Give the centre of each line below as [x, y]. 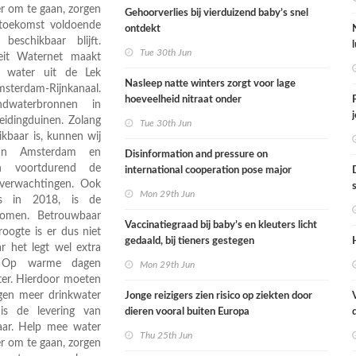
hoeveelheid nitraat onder [184, 100]
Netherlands [153, 202]
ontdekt [143, 29]
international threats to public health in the [222, 186]
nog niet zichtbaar [166, 132]
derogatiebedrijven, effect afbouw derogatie [225, 116]
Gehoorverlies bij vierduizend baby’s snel [217, 13]
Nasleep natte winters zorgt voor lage [211, 84]
